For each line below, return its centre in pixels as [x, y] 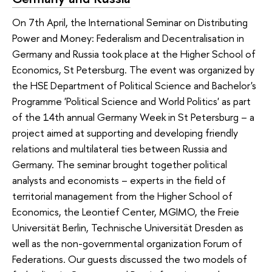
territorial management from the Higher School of [122, 196]
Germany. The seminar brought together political [120, 165]
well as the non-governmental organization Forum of [127, 243]
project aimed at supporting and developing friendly [125, 133]
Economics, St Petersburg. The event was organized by [133, 70]
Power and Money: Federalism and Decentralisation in [128, 38]
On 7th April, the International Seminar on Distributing [130, 22]
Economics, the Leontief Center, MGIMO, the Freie [126, 212]
